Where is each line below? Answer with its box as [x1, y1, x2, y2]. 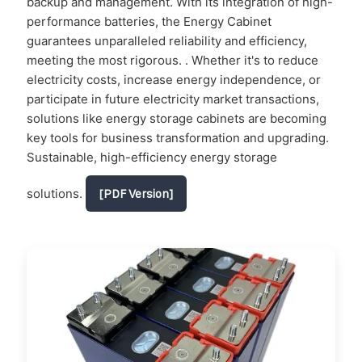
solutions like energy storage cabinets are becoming [27, 110, 326, 126]
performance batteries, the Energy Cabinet [27, 13, 271, 29]
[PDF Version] [99, 186, 173, 200]
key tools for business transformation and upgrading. [27, 129, 329, 145]
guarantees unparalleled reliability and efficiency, [27, 32, 307, 48]
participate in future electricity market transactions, [27, 90, 319, 107]
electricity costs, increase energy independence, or [27, 71, 321, 87]
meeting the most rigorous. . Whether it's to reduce [27, 52, 318, 68]
